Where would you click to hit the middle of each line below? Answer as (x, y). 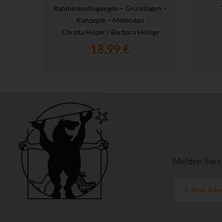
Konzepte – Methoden (110, 20)
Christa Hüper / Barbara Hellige (110, 32)
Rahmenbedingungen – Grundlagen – (110, 8)
